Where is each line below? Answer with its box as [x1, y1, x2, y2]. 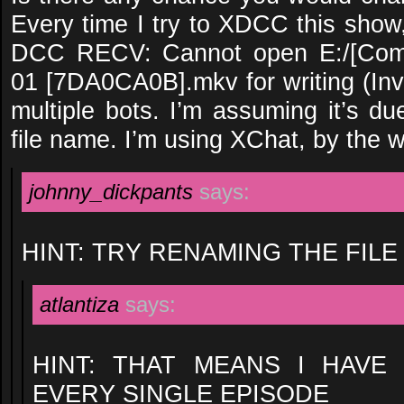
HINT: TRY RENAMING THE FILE [22, 238, 398, 266]
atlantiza [40, 292, 119, 317]
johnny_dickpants [29, 179, 193, 204]
